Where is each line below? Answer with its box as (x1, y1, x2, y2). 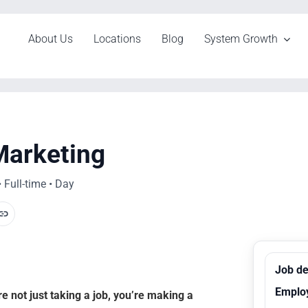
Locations (93, 32, 142, 45)
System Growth (204, 32, 278, 45)
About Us (28, 32, 74, 45)
